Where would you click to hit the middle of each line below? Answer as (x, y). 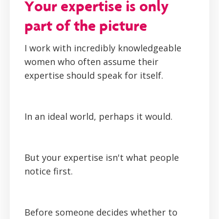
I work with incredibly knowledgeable (103, 48)
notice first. (49, 171)
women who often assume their (91, 62)
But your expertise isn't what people (102, 158)
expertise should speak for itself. (94, 76)
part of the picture (86, 26)
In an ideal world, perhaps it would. (99, 117)
